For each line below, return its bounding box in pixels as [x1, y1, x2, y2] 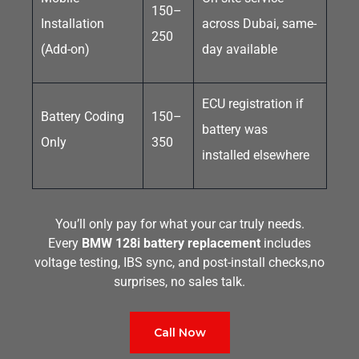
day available [202, 41, 277, 57]
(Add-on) [41, 41, 90, 57]
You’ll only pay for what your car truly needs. [54, 216, 305, 232]
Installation [41, 15, 104, 31]
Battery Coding [41, 108, 124, 124]
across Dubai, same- [202, 15, 317, 31]
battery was [202, 121, 268, 137]
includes [260, 235, 311, 251]
